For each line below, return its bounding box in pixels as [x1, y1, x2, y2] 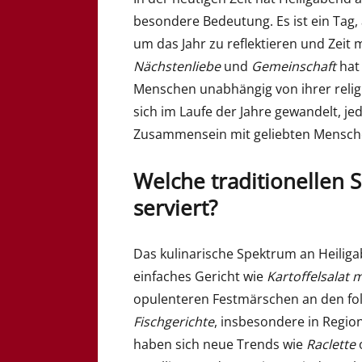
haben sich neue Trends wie [133, 335, 307, 354]
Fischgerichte [133, 313, 215, 331]
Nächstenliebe [133, 57, 221, 75]
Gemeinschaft [251, 57, 337, 75]
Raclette [306, 335, 356, 354]
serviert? [133, 192, 218, 222]
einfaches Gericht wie [133, 267, 267, 286]
